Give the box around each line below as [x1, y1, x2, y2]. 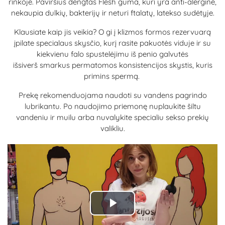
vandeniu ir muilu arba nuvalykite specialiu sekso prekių [16, 113, 209, 122]
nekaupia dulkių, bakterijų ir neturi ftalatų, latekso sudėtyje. [11, 8, 214, 18]
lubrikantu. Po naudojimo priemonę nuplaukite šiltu [24, 101, 201, 111]
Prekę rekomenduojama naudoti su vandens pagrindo [18, 90, 207, 100]
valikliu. [100, 124, 125, 133]
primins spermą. [83, 71, 142, 81]
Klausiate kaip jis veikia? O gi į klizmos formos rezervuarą [14, 27, 211, 37]
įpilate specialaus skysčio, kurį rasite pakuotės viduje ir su [14, 38, 211, 48]
